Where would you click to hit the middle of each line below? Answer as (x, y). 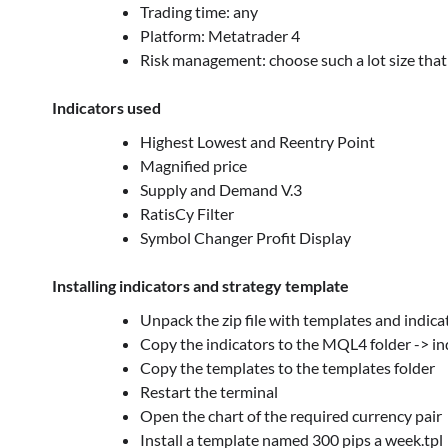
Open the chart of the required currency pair (291, 416)
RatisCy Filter (187, 214)
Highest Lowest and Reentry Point (257, 142)
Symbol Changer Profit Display (245, 238)
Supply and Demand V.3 (221, 190)
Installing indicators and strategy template (200, 286)
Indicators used (106, 108)
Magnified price (193, 166)
